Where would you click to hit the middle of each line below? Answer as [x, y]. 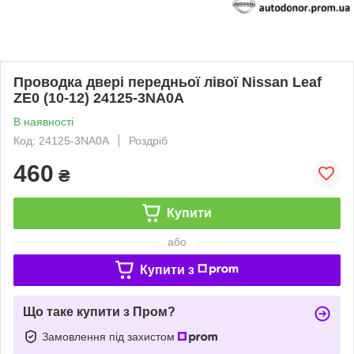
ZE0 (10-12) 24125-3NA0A [99, 98]
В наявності [43, 121]
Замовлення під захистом [110, 336]
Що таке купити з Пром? [99, 311]
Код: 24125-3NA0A [61, 140]
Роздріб [148, 140]
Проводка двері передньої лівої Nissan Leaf [168, 82]
